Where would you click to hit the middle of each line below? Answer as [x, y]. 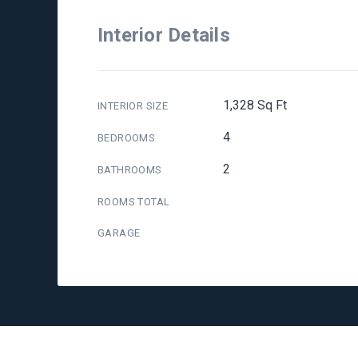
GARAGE [119, 233]
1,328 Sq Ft [255, 105]
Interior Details [164, 35]
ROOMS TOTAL [134, 202]
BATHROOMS [130, 170]
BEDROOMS [127, 138]
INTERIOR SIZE [133, 106]
